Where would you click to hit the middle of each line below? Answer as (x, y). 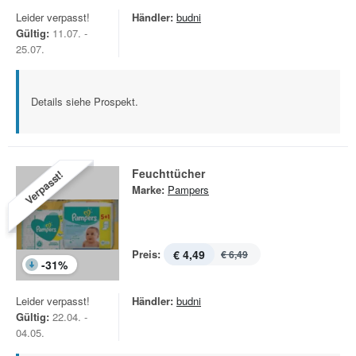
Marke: (148, 190)
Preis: (146, 254)
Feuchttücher (168, 173)
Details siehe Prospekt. (85, 101)
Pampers (188, 190)
